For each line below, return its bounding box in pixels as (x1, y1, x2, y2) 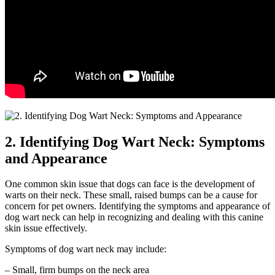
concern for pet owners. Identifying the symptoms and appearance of (5, 201, 270, 212)
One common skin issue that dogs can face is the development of (5, 179, 255, 190)
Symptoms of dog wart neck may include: (5, 244, 166, 255)
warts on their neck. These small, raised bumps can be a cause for (5, 190, 257, 201)
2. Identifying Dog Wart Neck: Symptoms (5, 133, 265, 150)
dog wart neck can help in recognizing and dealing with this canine (5, 212, 263, 223)
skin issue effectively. (5, 223, 87, 234)
